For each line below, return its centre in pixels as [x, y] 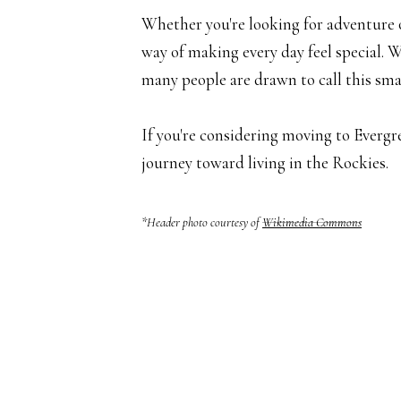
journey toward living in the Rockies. [265, 162]
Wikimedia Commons [312, 223]
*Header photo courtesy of [202, 223]
